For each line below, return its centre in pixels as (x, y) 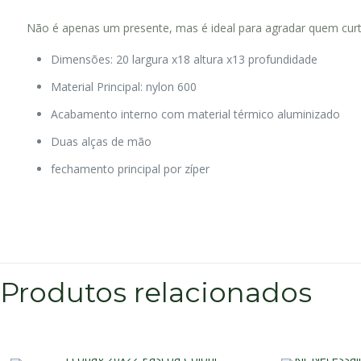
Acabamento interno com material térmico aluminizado (196, 114)
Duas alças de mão (102, 141)
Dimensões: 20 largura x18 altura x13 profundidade (185, 59)
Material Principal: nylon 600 (124, 86)
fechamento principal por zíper (131, 168)
